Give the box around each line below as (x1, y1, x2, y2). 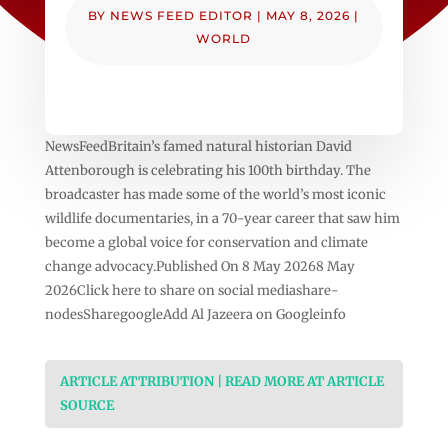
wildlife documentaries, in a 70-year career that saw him (44, 209, 400, 227)
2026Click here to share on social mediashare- (44, 281, 339, 299)
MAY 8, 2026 (266, 7, 351, 23)
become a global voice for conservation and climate (44, 233, 368, 251)
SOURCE (59, 396, 114, 414)
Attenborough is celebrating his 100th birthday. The (44, 161, 371, 179)
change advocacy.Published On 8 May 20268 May (44, 257, 355, 275)
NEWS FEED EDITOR (110, 7, 254, 23)
